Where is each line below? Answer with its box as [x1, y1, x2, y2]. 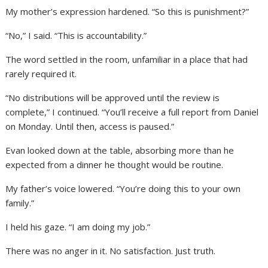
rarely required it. [5, 67, 77, 80]
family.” [5, 196, 35, 209]
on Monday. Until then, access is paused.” [5, 120, 175, 132]
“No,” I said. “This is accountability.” [5, 29, 147, 41]
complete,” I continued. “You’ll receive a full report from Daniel [5, 105, 259, 118]
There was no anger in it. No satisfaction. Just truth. [5, 244, 216, 257]
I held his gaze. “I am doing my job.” [5, 220, 151, 233]
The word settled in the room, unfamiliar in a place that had [5, 53, 248, 65]
